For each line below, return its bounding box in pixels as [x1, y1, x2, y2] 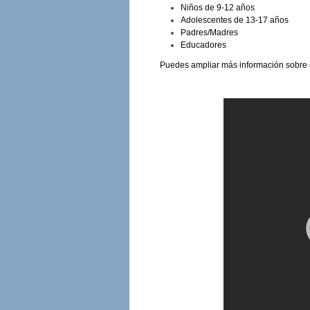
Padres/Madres [180, 27, 238, 37]
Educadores [180, 39, 226, 50]
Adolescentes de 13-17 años [180, 15, 289, 25]
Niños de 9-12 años [180, 2, 255, 12]
